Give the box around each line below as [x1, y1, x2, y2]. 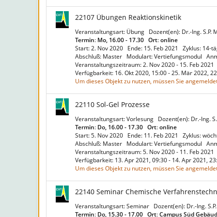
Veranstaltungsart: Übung [75, 28, 147, 36]
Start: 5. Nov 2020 [75, 131, 126, 139]
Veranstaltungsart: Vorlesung [75, 115, 156, 123]
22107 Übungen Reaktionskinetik [75, 13, 181, 22]
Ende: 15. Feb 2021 [127, 44, 181, 52]
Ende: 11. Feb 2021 [127, 131, 181, 139]
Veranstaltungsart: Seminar [75, 202, 152, 210]
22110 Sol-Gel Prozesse [75, 100, 150, 109]
